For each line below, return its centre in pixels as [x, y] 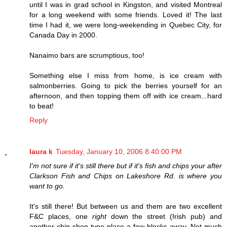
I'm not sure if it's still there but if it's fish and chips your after [126, 165]
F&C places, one [61, 216]
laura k [41, 151]
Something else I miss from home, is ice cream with [126, 75]
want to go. [47, 186]
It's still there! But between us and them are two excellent [126, 206]
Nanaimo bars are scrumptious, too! [87, 55]
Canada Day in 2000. [63, 35]
